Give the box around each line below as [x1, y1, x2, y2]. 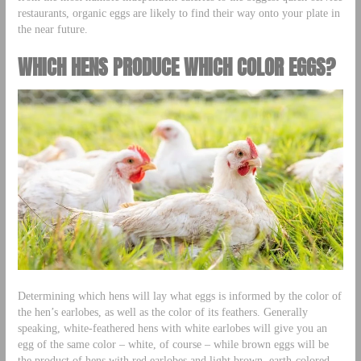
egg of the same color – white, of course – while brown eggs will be [17, 338, 329, 351]
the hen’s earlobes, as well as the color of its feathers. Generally [17, 305, 308, 319]
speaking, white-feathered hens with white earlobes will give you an [17, 322, 327, 335]
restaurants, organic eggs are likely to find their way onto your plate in [17, 6, 340, 19]
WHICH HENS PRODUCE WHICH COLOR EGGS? [17, 51, 335, 82]
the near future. [17, 22, 88, 35]
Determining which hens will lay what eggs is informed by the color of [17, 289, 342, 303]
